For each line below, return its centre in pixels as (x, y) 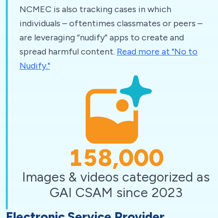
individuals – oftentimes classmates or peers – (111, 23)
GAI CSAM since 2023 (116, 192)
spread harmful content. (68, 51)
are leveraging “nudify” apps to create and (102, 37)
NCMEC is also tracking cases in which (95, 9)
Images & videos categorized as (116, 177)
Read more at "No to (157, 51)
